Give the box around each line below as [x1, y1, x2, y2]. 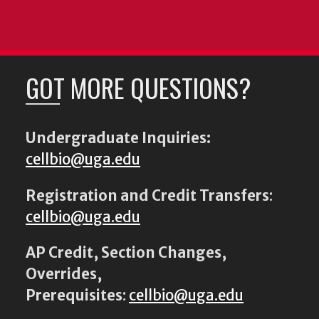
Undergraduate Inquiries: [26, 129, 211, 148]
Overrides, [26, 264, 102, 283]
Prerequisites [26, 286, 122, 305]
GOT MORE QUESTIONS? [26, 68, 251, 107]
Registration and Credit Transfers [26, 186, 269, 205]
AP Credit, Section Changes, [26, 243, 226, 262]
